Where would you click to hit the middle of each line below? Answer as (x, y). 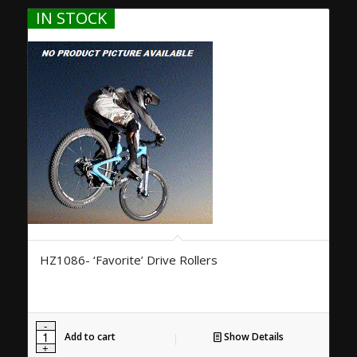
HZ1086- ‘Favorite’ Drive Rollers (128, 259)
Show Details (252, 336)
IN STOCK (71, 18)
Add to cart (90, 336)
